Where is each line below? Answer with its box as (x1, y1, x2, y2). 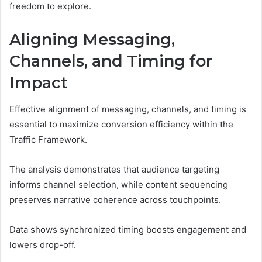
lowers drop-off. (9, 239, 76, 250)
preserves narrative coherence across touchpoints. (9, 194, 221, 205)
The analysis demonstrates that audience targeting (9, 163, 219, 175)
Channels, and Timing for (9, 51, 212, 71)
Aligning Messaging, (9, 30, 175, 50)
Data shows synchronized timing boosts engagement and (9, 223, 246, 235)
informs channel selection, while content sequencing (9, 178, 228, 190)
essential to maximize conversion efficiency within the (9, 118, 233, 130)
